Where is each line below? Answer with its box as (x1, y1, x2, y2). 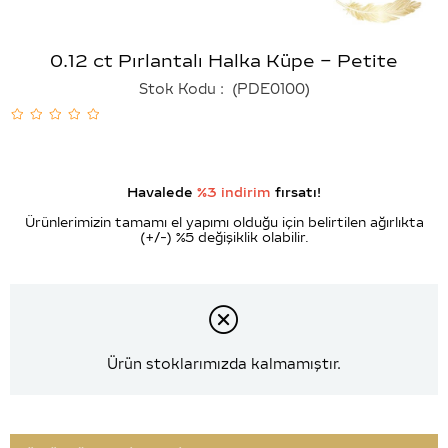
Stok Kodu (138, 80, 216, 98)
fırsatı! (271, 185, 321, 200)
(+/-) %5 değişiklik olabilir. (139, 230, 309, 245)
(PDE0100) (227, 80, 310, 98)
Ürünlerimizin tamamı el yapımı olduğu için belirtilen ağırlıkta (24, 215, 424, 230)
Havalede (127, 185, 197, 200)
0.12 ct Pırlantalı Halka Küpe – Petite (50, 50, 398, 72)
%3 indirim (197, 185, 271, 200)
